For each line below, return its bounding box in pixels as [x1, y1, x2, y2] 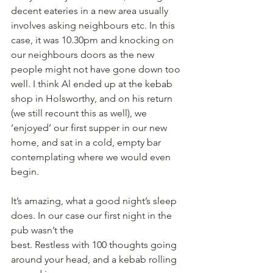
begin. [11, 166, 39, 177]
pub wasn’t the [11, 224, 74, 236]
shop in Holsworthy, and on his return [11, 93, 175, 104]
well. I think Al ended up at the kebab [11, 78, 175, 90]
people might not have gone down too [11, 63, 183, 75]
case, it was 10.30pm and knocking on [11, 34, 176, 46]
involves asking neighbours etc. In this [11, 19, 177, 31]
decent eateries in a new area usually [11, 5, 171, 16]
